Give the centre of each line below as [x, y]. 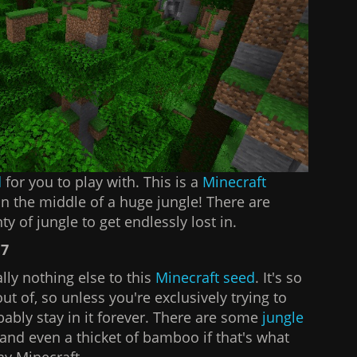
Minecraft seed [206, 277]
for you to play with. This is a [102, 181]
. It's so [279, 277]
